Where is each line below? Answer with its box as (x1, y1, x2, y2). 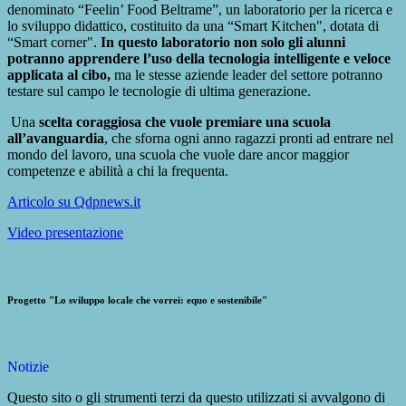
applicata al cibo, (7, 66, 111, 82)
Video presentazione (7, 224, 123, 240)
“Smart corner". (7, 34, 101, 50)
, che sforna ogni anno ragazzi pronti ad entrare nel (104, 130, 393, 146)
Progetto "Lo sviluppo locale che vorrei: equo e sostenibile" (7, 294, 267, 305)
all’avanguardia (7, 130, 104, 146)
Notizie (7, 358, 49, 374)
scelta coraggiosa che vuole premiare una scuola (39, 113, 331, 130)
